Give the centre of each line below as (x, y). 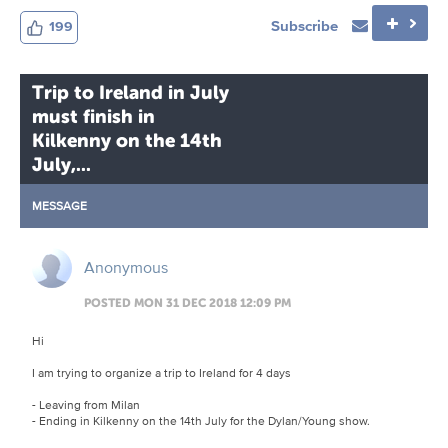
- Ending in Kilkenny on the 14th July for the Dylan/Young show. (201, 420)
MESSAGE (59, 205)
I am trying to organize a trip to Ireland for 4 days (163, 372)
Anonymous (126, 267)
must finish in (93, 116)
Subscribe (306, 25)
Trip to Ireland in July (130, 92)
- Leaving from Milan (86, 404)
